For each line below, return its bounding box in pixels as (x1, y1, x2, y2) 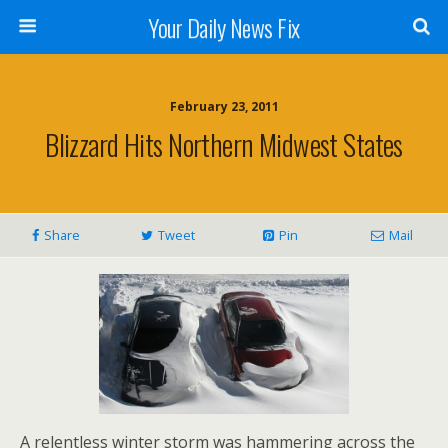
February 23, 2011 (169, 98, 279, 115)
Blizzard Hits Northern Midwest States (45, 123, 403, 165)
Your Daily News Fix (148, 9, 300, 45)
